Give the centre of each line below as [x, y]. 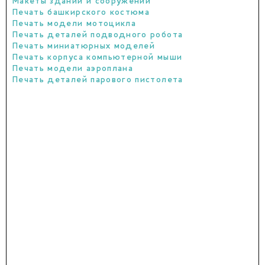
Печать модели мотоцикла [75, 24]
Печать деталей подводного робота [98, 35]
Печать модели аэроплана [73, 69]
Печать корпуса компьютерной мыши [98, 58]
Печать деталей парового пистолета [98, 80]
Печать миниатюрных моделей [84, 46]
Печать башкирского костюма [81, 13]
